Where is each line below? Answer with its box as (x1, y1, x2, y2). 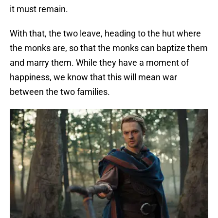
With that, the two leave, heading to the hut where (10, 28, 201, 39)
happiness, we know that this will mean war (10, 72, 177, 83)
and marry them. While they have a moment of (10, 57, 189, 68)
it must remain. (10, 4, 68, 15)
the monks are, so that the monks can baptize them (10, 43, 208, 54)
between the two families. (10, 87, 110, 97)
